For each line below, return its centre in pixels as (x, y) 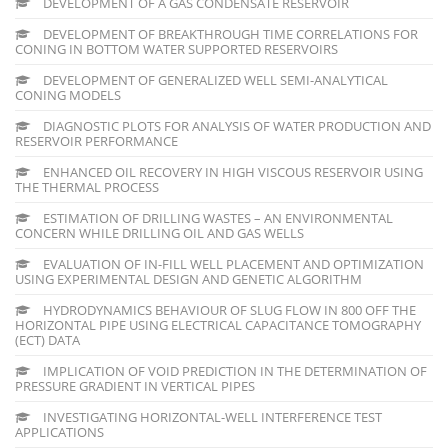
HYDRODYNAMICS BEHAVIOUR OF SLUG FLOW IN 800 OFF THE (228, 309)
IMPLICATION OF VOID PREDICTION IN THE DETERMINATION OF (233, 370)
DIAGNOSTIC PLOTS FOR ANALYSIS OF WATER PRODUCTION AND (235, 125)
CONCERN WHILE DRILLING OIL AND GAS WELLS (159, 232)
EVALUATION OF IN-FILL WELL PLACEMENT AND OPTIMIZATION (232, 263)
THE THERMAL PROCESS (87, 186)
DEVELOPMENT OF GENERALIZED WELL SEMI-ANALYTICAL (214, 79)
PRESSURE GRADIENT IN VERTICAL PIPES (135, 385)
